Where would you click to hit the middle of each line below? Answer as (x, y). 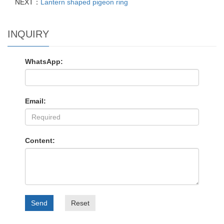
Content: (40, 140)
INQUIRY (28, 34)
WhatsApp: (44, 61)
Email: (35, 101)
